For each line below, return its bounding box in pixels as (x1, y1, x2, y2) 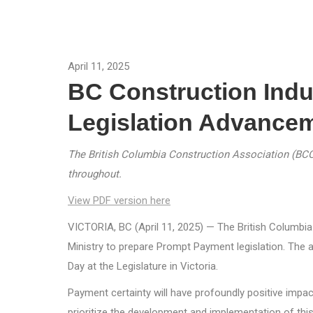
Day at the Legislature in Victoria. (68, 260, 218, 272)
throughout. (68, 168, 122, 180)
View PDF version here (68, 194, 170, 207)
